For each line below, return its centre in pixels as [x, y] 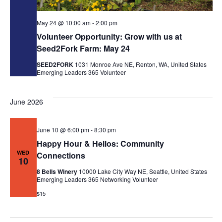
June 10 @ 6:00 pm [63, 129]
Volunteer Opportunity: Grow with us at [109, 36]
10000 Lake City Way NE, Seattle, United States [143, 171]
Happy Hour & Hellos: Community [100, 143]
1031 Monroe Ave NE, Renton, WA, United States [140, 64]
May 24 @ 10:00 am [63, 22]
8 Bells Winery [57, 171]
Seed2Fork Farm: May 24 [83, 48]
